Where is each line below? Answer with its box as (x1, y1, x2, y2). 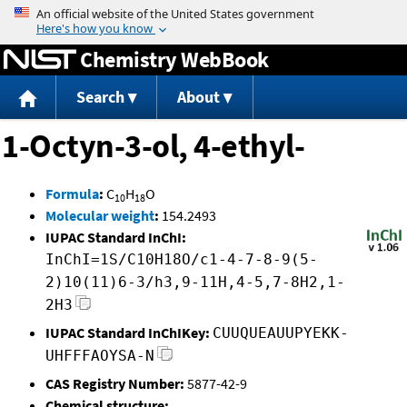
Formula (45, 184, 99, 203)
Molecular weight (45, 206, 154, 225)
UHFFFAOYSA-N (45, 347, 154, 365)
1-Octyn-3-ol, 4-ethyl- (2, 125, 304, 167)
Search (75, 86, 124, 108)
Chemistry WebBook (80, 45, 269, 74)
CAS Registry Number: (45, 374, 184, 393)
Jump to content (153, 4, 254, 22)
